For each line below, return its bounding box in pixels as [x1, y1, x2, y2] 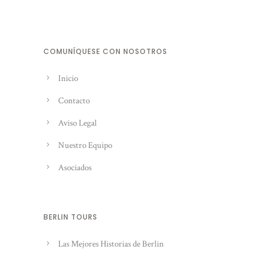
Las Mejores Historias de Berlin [58, 238, 164, 249]
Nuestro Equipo [58, 140, 112, 151]
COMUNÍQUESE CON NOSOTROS [43, 46, 167, 56]
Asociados [58, 162, 92, 173]
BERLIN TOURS [43, 212, 97, 222]
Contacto [58, 95, 90, 106]
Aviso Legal [58, 117, 97, 129]
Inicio [58, 73, 78, 84]
